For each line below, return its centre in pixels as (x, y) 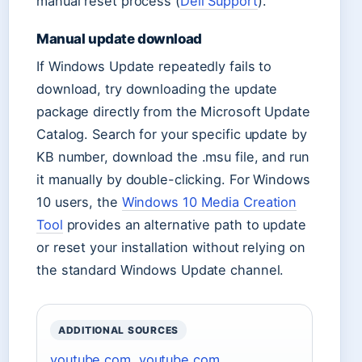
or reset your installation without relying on (171, 247)
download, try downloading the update (157, 88)
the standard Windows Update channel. (160, 269)
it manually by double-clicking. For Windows (173, 179)
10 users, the (79, 202)
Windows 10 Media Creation (209, 202)
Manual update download (119, 38)
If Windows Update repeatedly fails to (154, 66)
